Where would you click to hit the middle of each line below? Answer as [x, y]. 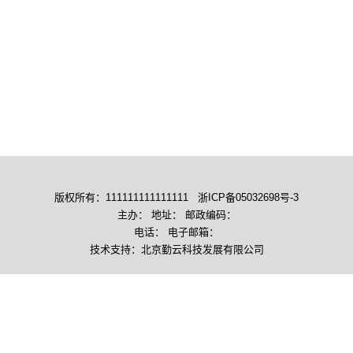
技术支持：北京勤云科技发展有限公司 [176, 249]
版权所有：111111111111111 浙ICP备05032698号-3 [176, 197]
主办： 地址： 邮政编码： [176, 215]
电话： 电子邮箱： [176, 232]
